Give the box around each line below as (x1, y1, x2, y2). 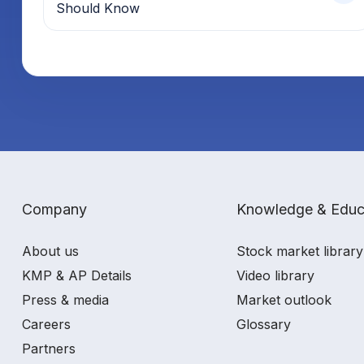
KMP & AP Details (22, 266, 132, 284)
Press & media (22, 291, 109, 308)
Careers (22, 315, 71, 332)
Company (22, 200, 87, 218)
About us (22, 242, 79, 259)
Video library (236, 266, 314, 284)
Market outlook (236, 291, 331, 308)
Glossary (236, 315, 291, 332)
